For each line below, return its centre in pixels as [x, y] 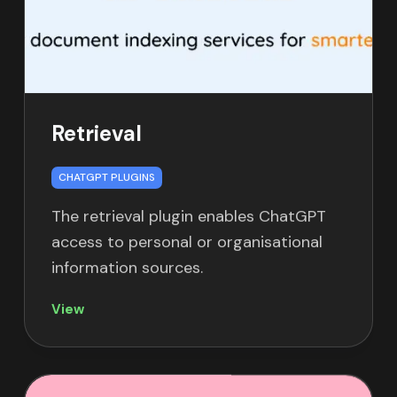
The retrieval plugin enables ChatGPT [188, 217]
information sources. [127, 268]
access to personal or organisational [187, 242]
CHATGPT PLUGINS [106, 178]
